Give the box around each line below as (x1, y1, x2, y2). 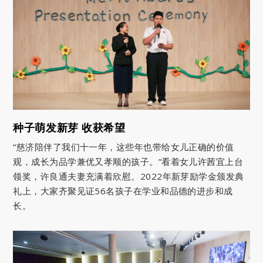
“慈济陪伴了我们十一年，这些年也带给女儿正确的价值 (13, 141, 234, 153)
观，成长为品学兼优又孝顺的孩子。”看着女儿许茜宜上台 (13, 156, 244, 168)
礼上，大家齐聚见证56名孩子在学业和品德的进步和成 (13, 185, 233, 197)
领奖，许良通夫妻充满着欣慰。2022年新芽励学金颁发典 (13, 170, 244, 183)
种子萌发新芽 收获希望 (13, 120, 126, 135)
